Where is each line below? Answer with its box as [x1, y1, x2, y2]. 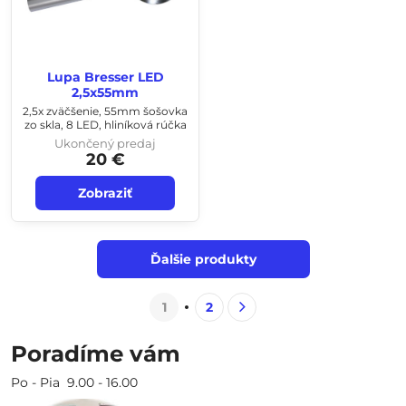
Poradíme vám [11, 340, 180, 367]
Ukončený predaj [54, 136, 156, 150]
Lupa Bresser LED [46, 69, 164, 85]
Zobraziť [78, 185, 132, 201]
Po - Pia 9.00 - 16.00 [11, 374, 138, 391]
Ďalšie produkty [150, 251, 256, 267]
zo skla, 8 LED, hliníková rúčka [24, 117, 187, 131]
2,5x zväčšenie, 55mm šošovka [23, 103, 188, 118]
